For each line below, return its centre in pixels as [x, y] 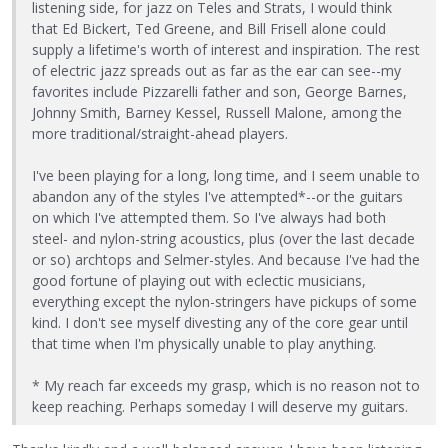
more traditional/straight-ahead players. [160, 134]
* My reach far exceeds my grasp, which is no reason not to [226, 386]
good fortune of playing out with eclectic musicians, [199, 281]
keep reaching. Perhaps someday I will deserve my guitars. [220, 407]
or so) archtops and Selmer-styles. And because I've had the [226, 260]
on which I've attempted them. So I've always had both [209, 218]
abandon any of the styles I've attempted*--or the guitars [217, 197]
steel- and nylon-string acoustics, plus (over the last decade [223, 239]
